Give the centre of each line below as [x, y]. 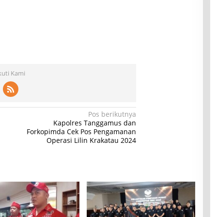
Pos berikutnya [112, 114]
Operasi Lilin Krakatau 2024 [92, 140]
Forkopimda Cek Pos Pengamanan [82, 131]
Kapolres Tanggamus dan [95, 123]
